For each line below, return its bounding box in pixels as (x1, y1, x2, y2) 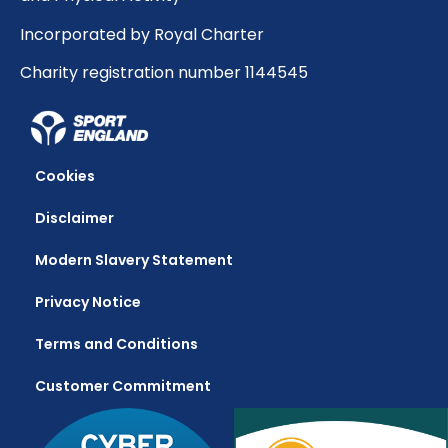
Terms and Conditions (35, 334, 198, 355)
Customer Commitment (35, 376, 211, 397)
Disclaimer (35, 208, 114, 229)
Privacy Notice (35, 292, 141, 313)
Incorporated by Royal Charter (20, 22, 264, 46)
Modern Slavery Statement (35, 250, 233, 271)
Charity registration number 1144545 (20, 61, 308, 85)
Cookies (35, 166, 95, 187)
